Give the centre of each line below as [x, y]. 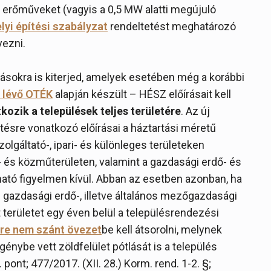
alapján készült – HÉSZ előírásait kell [142, 94]
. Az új [195, 111]
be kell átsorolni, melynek [162, 230]
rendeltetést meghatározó [172, 26]
